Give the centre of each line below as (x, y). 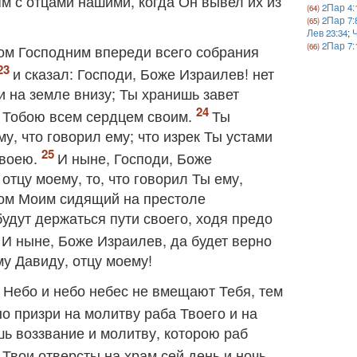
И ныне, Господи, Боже (135, 158)
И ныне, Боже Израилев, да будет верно (137, 240)
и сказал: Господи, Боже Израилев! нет (143, 73)
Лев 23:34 (328, 33)
